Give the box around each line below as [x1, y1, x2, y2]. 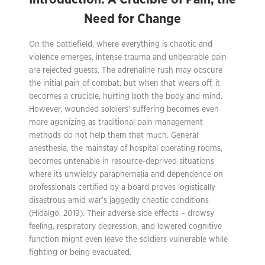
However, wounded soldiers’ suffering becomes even [29, 105, 219, 114]
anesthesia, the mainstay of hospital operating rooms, [29, 144, 222, 153]
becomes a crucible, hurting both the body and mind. [29, 92, 222, 101]
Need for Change [84, 12, 181, 25]
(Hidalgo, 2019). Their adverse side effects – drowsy [29, 209, 214, 218]
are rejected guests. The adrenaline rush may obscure [29, 66, 222, 75]
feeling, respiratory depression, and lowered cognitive [29, 222, 222, 231]
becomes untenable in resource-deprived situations [29, 157, 214, 166]
